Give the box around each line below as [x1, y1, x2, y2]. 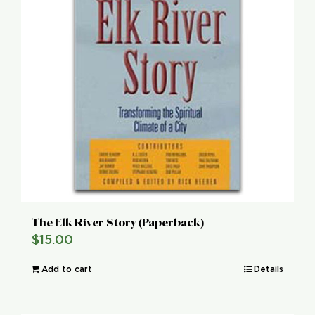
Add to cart [41, 264, 92, 274]
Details [254, 264, 283, 274]
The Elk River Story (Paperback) [32, 215, 204, 229]
